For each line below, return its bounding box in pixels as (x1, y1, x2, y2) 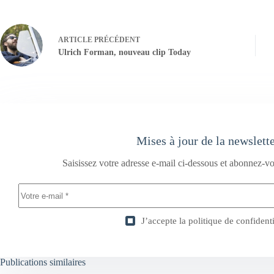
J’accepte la (141, 216, 188, 226)
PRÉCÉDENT (92, 35, 140, 44)
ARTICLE (58, 35, 92, 44)
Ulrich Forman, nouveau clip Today (58, 47, 191, 57)
